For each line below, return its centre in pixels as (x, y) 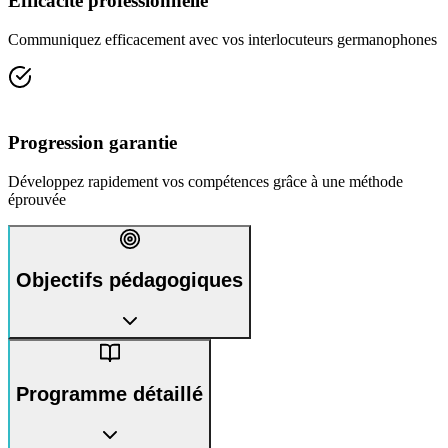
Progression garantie (92, 142)
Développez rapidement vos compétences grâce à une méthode (205, 181)
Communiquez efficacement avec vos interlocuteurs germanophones (222, 40)
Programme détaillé (109, 394)
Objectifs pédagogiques (129, 280)
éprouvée (37, 199)
